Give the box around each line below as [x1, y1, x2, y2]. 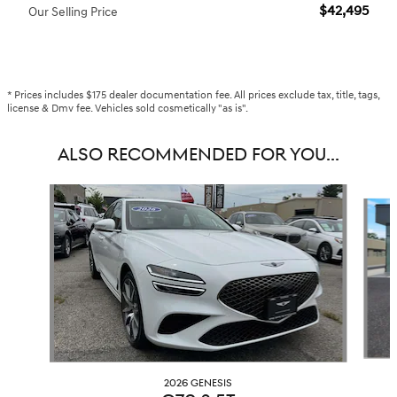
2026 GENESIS [164, 376, 233, 390]
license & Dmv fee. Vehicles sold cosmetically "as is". [7, 101, 248, 115]
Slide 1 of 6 [6, 184, 64, 200]
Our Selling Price [28, 4, 118, 19]
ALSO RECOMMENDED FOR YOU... [58, 143, 339, 167]
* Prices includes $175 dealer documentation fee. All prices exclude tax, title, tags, [7, 88, 379, 102]
